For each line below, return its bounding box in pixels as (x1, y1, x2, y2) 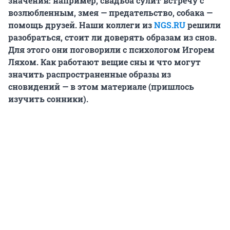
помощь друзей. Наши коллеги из (8, 20, 154, 31)
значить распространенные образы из (8, 69, 171, 80)
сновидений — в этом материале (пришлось (8, 81, 194, 92)
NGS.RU (154, 20, 185, 31)
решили (185, 20, 221, 31)
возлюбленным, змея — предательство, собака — (8, 7, 213, 18)
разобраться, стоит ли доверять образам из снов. (8, 32, 217, 43)
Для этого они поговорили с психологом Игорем (8, 44, 215, 55)
